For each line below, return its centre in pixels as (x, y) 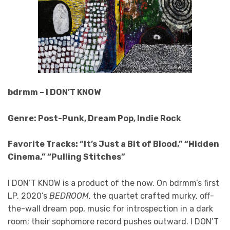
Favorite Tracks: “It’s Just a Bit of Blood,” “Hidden (113, 144)
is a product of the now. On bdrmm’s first (141, 183)
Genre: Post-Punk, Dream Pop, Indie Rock (94, 118)
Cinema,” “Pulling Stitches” (66, 157)
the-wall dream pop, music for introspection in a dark (110, 208)
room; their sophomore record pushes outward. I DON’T (113, 221)
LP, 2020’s (28, 196)
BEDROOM (69, 196)
